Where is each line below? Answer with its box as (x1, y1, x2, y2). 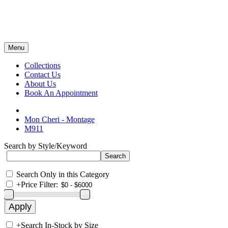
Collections (24, 61, 61, 70)
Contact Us (24, 70, 61, 79)
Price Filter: (21, 180, 58, 189)
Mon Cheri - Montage (24, 115, 95, 124)
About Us (24, 79, 56, 88)
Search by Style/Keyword (4, 141, 87, 150)
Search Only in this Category (16, 170, 109, 179)
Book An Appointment (24, 89, 98, 97)
